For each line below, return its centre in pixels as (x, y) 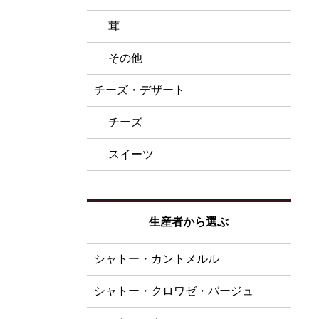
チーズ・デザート (140, 90)
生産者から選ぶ (189, 222)
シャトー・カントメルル (157, 259)
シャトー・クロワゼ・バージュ (174, 291)
